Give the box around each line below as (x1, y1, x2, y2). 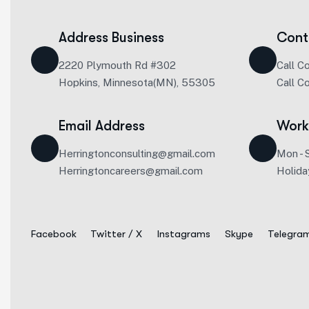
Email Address (59, 118, 145, 134)
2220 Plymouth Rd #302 (59, 59, 176, 71)
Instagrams (157, 228, 210, 240)
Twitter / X (90, 228, 142, 240)
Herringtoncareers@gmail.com (59, 165, 203, 177)
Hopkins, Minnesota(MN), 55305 (59, 77, 215, 88)
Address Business (59, 30, 164, 46)
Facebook (30, 228, 77, 240)
